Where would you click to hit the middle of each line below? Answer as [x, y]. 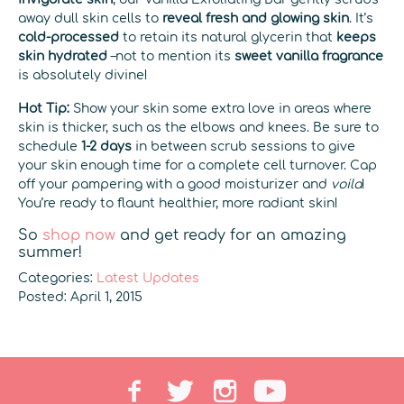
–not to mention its [171, 56]
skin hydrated [63, 56]
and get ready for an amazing [231, 235]
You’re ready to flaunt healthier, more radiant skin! [178, 203]
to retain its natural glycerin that [230, 37]
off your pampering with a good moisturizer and [174, 184]
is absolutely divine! [83, 75]
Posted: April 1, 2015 [80, 297]
